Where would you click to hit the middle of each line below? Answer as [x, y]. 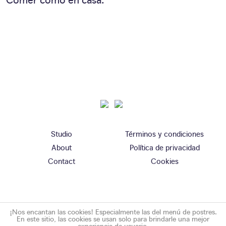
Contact [62, 161]
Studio [62, 134]
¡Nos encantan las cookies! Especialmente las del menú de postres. [113, 211]
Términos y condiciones [164, 134]
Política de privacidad [164, 147]
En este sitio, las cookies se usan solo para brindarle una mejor [113, 218]
